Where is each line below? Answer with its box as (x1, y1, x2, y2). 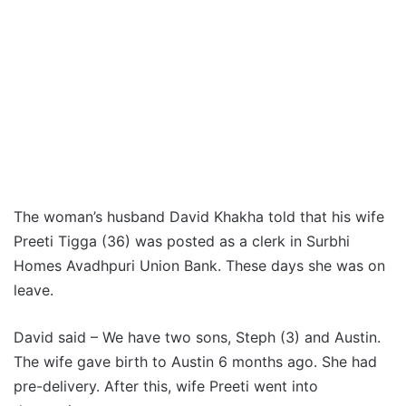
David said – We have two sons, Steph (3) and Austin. (14, 328, 381, 347)
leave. (14, 281, 53, 300)
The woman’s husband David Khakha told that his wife (14, 208, 384, 227)
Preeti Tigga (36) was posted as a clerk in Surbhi (14, 232, 350, 251)
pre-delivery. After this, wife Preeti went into (14, 377, 318, 396)
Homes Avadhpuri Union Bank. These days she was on (14, 256, 385, 275)
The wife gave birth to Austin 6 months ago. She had (14, 353, 377, 372)
